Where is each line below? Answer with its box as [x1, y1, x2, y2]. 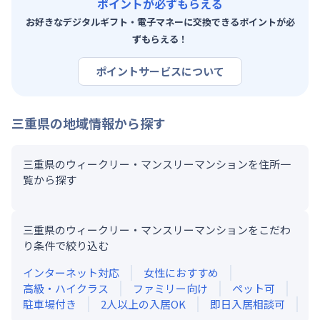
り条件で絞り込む [23, 237, 109, 253]
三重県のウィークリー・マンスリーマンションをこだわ [23, 221, 291, 237]
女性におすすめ [144, 264, 219, 280]
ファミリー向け [133, 280, 208, 296]
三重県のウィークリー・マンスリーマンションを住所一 [23, 156, 291, 171]
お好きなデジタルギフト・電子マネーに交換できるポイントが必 [25, 14, 295, 29]
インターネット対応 [23, 264, 119, 280]
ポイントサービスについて [96, 63, 224, 79]
